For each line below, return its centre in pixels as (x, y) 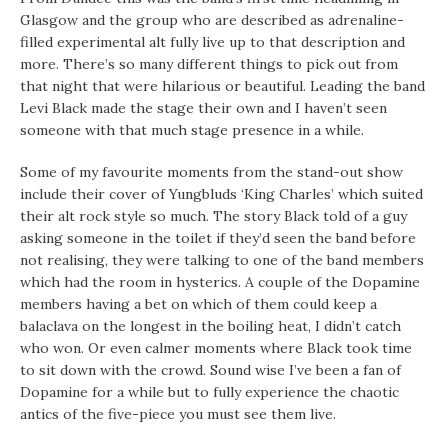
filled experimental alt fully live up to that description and (212, 42)
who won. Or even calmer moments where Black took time (216, 348)
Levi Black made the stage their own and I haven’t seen (203, 108)
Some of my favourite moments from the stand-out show (211, 172)
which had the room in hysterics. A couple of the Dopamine (220, 282)
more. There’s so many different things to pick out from (209, 64)
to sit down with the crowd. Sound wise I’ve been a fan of (210, 370)
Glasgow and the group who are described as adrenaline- (212, 20)
